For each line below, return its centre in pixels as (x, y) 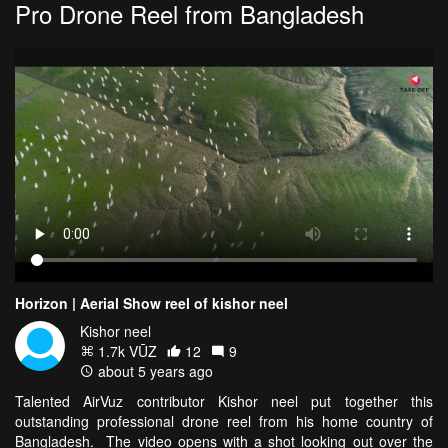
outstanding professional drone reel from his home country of (224, 421)
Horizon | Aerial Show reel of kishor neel (151, 303)
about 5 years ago (153, 371)
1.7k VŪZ (125, 351)
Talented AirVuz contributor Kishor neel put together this (224, 401)
